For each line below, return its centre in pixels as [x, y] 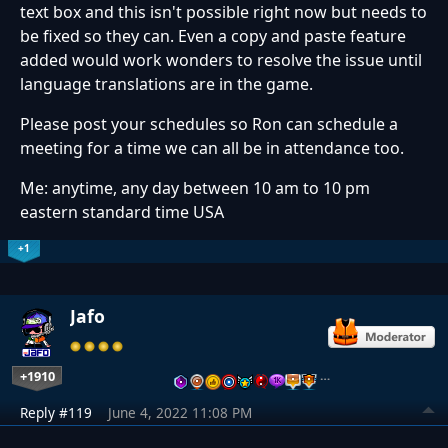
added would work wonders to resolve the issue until [221, 60]
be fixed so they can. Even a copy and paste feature [213, 36]
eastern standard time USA [122, 212]
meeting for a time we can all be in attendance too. [214, 148]
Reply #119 [56, 413]
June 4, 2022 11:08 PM [180, 413]
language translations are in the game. [166, 84]
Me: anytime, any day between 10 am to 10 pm [195, 188]
